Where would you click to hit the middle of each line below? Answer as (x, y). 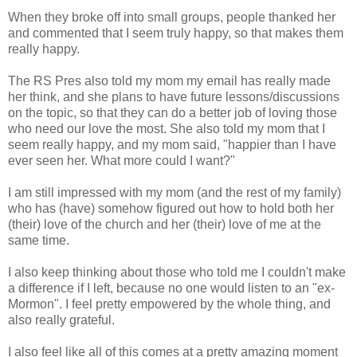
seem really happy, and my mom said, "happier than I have (172, 144)
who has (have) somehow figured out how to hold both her (171, 208)
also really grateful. (61, 320)
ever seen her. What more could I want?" (122, 160)
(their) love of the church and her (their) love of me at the (165, 224)
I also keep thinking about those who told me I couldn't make (177, 272)
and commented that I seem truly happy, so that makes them (176, 33)
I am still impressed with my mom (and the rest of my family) (175, 192)
